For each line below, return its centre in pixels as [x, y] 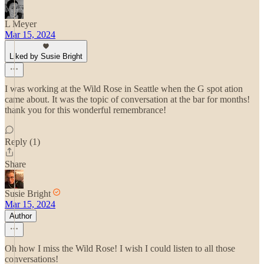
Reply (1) [22, 142]
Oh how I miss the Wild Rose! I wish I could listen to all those [120, 248]
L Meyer [21, 24]
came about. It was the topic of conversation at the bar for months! [127, 99]
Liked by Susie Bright [46, 56]
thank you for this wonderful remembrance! [85, 110]
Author [21, 216]
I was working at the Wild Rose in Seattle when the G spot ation [124, 89]
